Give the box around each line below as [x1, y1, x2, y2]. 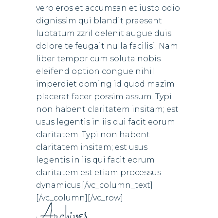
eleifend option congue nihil [36, 67, 154, 76]
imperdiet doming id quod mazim [36, 79, 175, 89]
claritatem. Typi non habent [36, 130, 150, 139]
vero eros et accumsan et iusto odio [36, 3, 180, 13]
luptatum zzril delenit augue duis [36, 29, 171, 38]
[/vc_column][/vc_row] [36, 193, 123, 202]
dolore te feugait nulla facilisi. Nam [36, 41, 178, 51]
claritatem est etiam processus [36, 168, 161, 177]
